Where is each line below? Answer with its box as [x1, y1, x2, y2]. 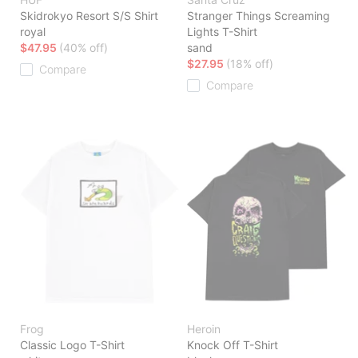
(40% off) [59, 41, 108, 55]
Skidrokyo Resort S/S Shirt [20, 9, 158, 23]
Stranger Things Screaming [187, 9, 330, 23]
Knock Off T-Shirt [187, 338, 278, 352]
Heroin [187, 322, 221, 336]
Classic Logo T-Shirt [20, 338, 125, 352]
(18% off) [226, 57, 273, 71]
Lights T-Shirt [187, 25, 257, 39]
